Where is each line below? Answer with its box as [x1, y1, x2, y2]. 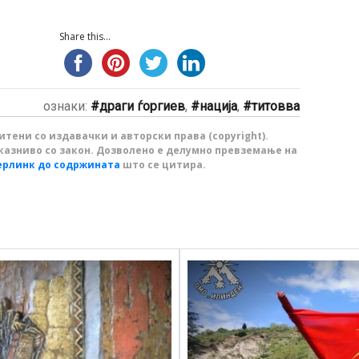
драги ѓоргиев [99, 99, 185, 114]
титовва [251, 99, 300, 114]
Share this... [58, 30, 111, 43]
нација [199, 99, 237, 114]
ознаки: [42, 99, 91, 114]
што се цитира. [120, 158, 206, 171]
